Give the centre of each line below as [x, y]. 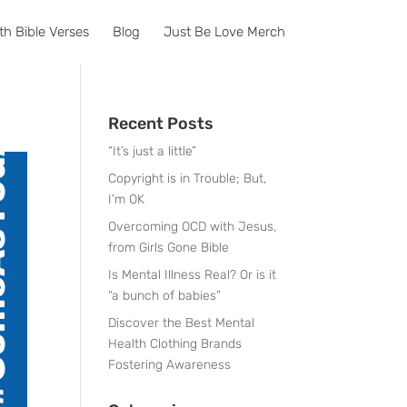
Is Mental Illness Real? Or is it [193, 275]
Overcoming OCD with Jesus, [193, 227]
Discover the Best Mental [182, 323]
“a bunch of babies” [165, 296]
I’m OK [127, 199]
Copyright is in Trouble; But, [188, 179]
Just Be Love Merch [224, 32]
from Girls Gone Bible [169, 248]
